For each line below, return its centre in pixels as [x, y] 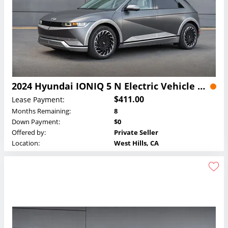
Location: [26, 143]
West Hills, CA [136, 143]
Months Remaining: [41, 111]
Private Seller [136, 133]
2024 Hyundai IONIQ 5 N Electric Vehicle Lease [201, 86]
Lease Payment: [38, 99]
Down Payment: [36, 122]
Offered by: [29, 133]
